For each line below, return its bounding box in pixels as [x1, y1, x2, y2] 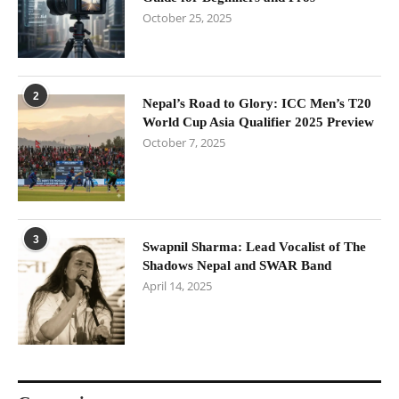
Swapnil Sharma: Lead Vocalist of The [142, 240, 366, 255]
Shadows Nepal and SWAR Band [142, 258, 331, 273]
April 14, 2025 [142, 278, 212, 295]
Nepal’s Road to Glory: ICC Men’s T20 [142, 96, 371, 111]
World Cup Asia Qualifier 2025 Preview [142, 115, 374, 130]
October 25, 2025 [142, 10, 232, 27]
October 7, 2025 [142, 134, 225, 151]
